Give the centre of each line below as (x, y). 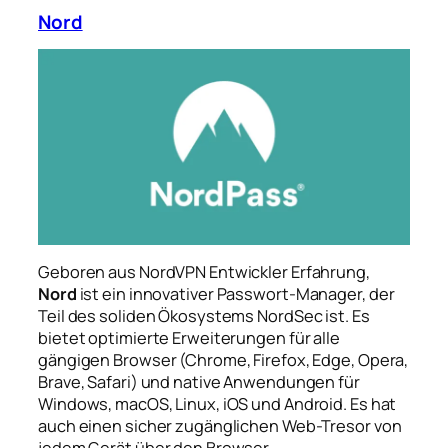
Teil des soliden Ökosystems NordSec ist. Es (204, 316)
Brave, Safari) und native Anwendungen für (199, 382)
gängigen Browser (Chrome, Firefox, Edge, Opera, (223, 360)
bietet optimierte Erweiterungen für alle (189, 338)
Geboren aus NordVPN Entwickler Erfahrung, (204, 272)
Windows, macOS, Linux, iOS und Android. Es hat (217, 404)
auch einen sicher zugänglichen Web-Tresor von (220, 426)
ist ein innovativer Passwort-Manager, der (235, 294)
